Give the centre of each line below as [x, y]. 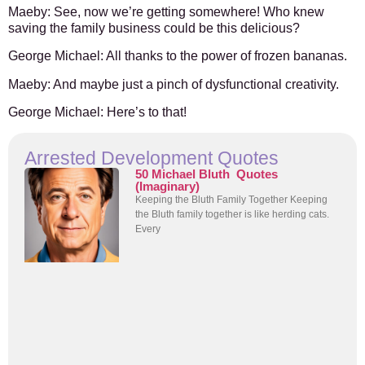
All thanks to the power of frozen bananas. [225, 56]
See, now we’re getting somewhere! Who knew [187, 11]
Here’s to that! [145, 112]
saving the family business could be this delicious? [154, 28]
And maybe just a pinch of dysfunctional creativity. [195, 84]
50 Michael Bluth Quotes [207, 174]
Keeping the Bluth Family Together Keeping [232, 199]
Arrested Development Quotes [152, 158]
